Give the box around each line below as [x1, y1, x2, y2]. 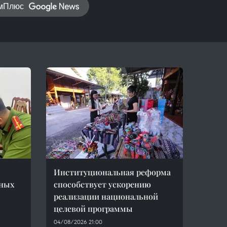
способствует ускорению [54, 179, 151, 190]
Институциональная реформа [54, 167, 171, 177]
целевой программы [54, 203, 133, 214]
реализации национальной [54, 191, 158, 202]
